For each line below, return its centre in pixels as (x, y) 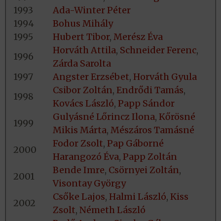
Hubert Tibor (81, 37)
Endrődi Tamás (150, 90)
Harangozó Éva (86, 156)
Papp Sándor (146, 103)
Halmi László (138, 196)
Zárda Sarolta (82, 63)
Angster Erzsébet (91, 76)
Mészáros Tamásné (152, 130)
